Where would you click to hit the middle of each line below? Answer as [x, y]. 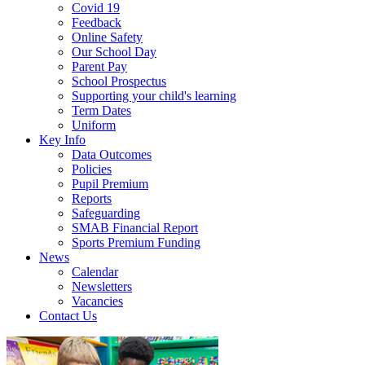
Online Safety [107, 37]
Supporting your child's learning [154, 95]
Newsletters [102, 286]
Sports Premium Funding [136, 242]
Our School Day [114, 51]
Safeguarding [106, 213]
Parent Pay [99, 66]
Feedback [97, 22]
